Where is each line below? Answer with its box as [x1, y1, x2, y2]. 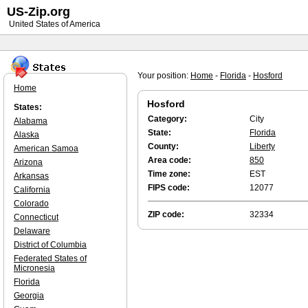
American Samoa [14, 144, 78, 153]
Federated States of [14, 254, 87, 263]
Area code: [148, 155, 191, 165]
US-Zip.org [7, 5, 70, 19]
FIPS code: [148, 183, 190, 192]
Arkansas [14, 171, 49, 181]
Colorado [14, 199, 49, 208]
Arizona [14, 157, 43, 167]
